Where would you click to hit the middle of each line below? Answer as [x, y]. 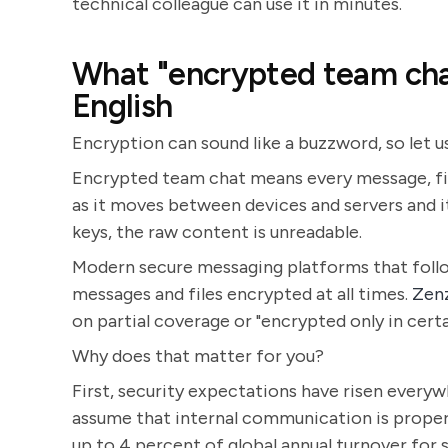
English [122, 106]
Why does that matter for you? [198, 356]
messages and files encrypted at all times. [242, 294]
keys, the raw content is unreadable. [217, 232]
